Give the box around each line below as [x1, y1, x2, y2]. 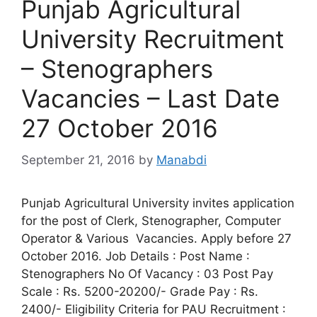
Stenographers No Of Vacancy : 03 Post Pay [21, 266, 273, 281]
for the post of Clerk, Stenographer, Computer [21, 213, 281, 228]
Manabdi [156, 152, 207, 167]
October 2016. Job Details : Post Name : [21, 248, 250, 263]
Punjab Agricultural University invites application [21, 195, 294, 210]
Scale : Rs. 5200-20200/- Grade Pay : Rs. [21, 284, 258, 299]
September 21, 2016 [21, 152, 135, 167]
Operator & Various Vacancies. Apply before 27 [21, 231, 292, 246]
